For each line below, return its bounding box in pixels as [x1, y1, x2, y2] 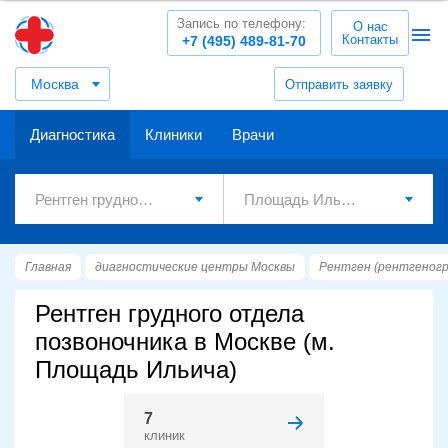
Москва [31, 76, 79, 92]
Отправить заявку [285, 76, 393, 92]
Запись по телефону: [177, 16, 306, 31]
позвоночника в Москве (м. [35, 328, 335, 355]
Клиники [145, 126, 202, 143]
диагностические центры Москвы [95, 260, 295, 274]
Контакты [342, 32, 398, 47]
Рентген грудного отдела [35, 300, 304, 327]
